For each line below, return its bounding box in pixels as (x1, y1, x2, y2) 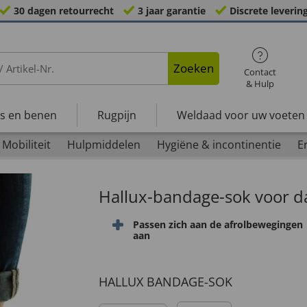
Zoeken (173, 60, 214, 76)
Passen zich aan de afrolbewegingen (133, 218, 303, 231)
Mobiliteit (1, 137, 51, 152)
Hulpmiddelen (66, 137, 140, 152)
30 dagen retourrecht (13, 4, 114, 17)
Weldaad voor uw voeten (176, 107, 305, 123)
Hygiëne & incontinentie (156, 137, 281, 152)
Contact (243, 66, 276, 78)
